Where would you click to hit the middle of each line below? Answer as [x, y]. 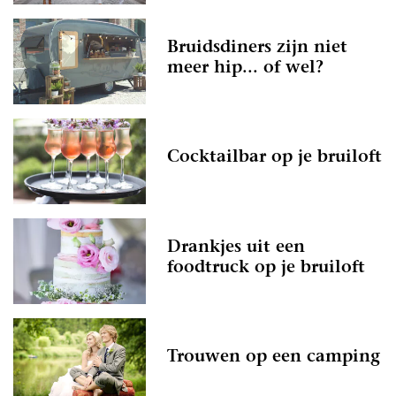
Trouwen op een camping [274, 358]
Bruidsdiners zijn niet [257, 48]
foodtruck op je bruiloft [266, 268]
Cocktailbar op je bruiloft [274, 158]
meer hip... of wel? [245, 68]
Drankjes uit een [236, 247]
